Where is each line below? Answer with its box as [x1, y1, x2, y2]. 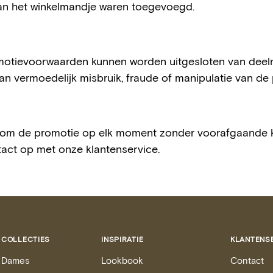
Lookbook [101, 255, 144, 266]
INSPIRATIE [101, 235, 144, 243]
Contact [230, 255, 264, 266]
